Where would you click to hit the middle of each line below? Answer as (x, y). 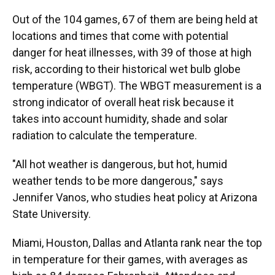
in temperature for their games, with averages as (130, 259)
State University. (52, 214)
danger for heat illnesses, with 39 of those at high (132, 52)
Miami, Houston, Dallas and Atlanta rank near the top (137, 243)
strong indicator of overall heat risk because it (123, 102)
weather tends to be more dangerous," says (118, 181)
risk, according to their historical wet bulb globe (126, 69)
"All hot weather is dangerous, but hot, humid (120, 164)
